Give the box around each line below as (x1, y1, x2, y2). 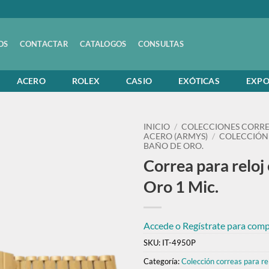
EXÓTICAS (178, 76, 220, 86)
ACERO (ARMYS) (144, 131, 208, 141)
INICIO (144, 122, 170, 131)
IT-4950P (162, 237, 196, 247)
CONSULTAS (138, 39, 184, 49)
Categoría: (144, 256, 181, 266)
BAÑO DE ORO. (144, 141, 204, 151)
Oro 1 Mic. (144, 176, 219, 196)
